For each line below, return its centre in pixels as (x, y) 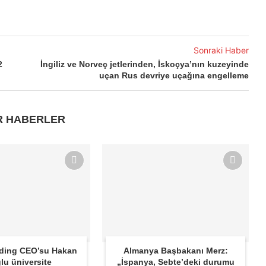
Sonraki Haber (221, 50)
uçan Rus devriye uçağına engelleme (174, 76)
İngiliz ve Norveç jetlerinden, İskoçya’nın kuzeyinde (144, 64)
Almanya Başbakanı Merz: (175, 250)
